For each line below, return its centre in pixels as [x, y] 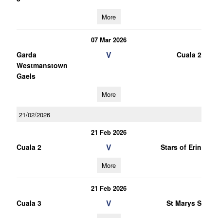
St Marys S [184, 203]
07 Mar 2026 [109, 40]
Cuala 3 [29, 203]
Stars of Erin [181, 147]
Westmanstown [42, 65]
